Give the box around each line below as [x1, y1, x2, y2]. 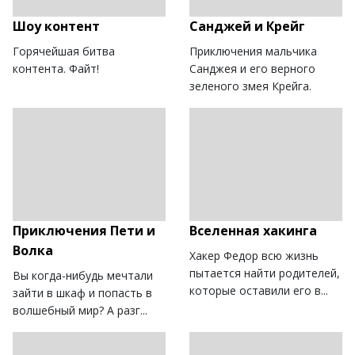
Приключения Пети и [13, 222, 155, 240]
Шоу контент [13, 17, 100, 36]
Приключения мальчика [189, 44, 317, 59]
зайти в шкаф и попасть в [13, 285, 152, 301]
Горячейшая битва [13, 44, 115, 59]
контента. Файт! [13, 61, 99, 77]
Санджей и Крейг [189, 17, 305, 36]
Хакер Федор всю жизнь [189, 248, 319, 264]
